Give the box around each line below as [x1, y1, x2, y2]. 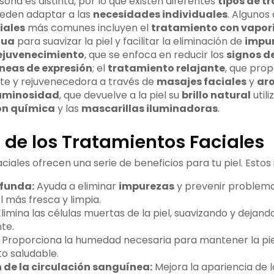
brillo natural [181, 88, 251, 103]
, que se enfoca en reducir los [84, 48, 226, 62]
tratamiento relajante [107, 61, 225, 76]
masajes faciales [156, 75, 246, 89]
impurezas [118, 179, 174, 194]
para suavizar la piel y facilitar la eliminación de [14, 34, 245, 49]
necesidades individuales [92, 7, 228, 22]
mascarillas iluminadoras [81, 102, 218, 116]
